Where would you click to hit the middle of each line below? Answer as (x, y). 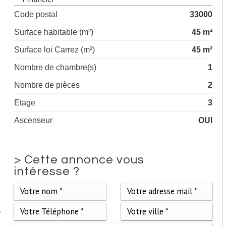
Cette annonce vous (84, 160)
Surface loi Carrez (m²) (55, 49)
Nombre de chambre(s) (55, 67)
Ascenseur (34, 120)
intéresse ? (47, 171)
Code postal (36, 14)
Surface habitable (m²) (54, 32)
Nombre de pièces (47, 84)
